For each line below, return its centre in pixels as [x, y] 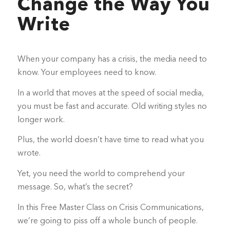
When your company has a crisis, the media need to [112, 60]
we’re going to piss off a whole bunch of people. [107, 221]
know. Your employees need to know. [87, 73]
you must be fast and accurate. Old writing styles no [112, 107]
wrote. [29, 154]
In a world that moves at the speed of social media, [110, 93]
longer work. [41, 120]
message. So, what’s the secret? [75, 187]
